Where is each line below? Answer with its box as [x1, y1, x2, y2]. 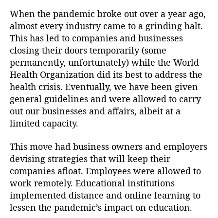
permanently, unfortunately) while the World [10, 56, 199, 69]
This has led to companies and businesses [10, 32, 183, 44]
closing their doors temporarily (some [10, 44, 166, 56]
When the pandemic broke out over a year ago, [10, 8, 206, 20]
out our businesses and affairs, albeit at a [10, 105, 181, 117]
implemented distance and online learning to [10, 189, 200, 201]
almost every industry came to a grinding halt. [10, 20, 203, 32]
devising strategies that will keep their [10, 152, 170, 164]
